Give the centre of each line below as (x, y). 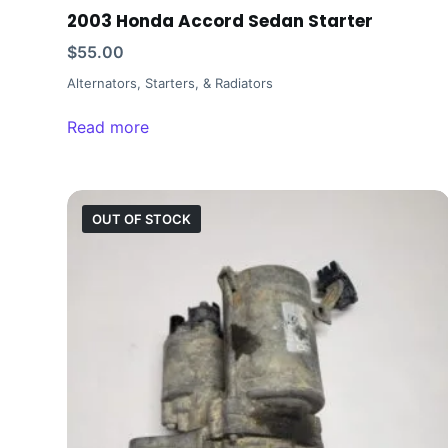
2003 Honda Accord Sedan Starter (220, 21)
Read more (108, 127)
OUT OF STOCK (142, 219)
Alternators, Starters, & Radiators (170, 83)
